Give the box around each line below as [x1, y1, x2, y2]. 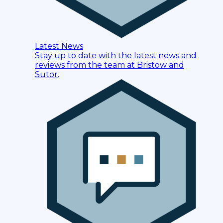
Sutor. [35, 70, 59, 80]
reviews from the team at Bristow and [35, 60, 184, 70]
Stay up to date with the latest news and [35, 51, 197, 61]
